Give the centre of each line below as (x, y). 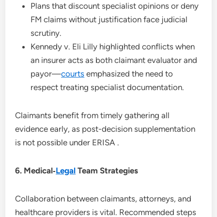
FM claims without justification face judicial (109, 19)
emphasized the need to (129, 73)
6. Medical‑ (36, 170)
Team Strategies (107, 170)
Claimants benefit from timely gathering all (93, 115)
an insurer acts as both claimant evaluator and (114, 60)
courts (73, 73)
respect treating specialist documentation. (108, 87)
